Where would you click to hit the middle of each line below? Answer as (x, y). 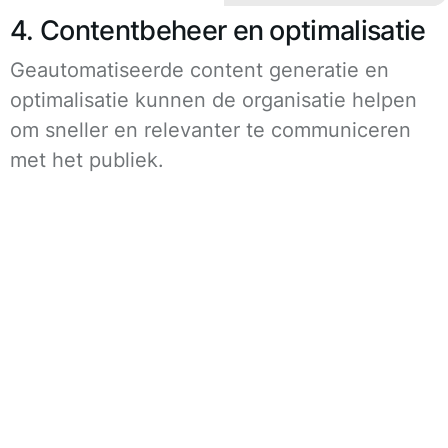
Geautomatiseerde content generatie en (199, 69)
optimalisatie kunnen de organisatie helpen (213, 99)
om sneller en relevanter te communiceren (210, 129)
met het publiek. (87, 159)
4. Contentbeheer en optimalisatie (218, 30)
